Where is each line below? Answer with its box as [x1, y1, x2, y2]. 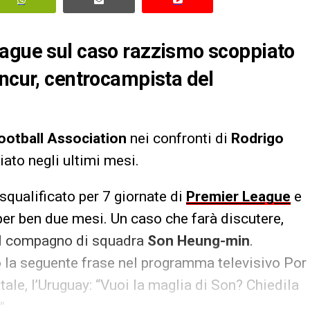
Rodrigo [231, 130, 284, 147]
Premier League [186, 188, 291, 206]
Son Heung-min [147, 232, 250, 250]
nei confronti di [127, 130, 231, 147]
